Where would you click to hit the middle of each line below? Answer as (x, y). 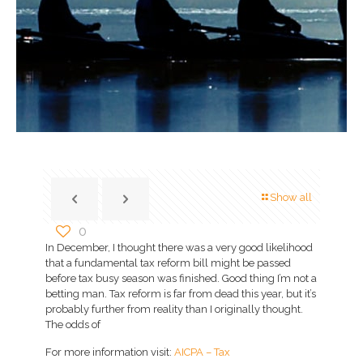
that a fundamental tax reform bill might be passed (169, 263)
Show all (291, 197)
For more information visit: (110, 352)
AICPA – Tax (203, 352)
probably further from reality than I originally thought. (175, 309)
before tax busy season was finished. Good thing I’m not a (181, 278)
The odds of (73, 325)
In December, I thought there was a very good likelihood (179, 248)
